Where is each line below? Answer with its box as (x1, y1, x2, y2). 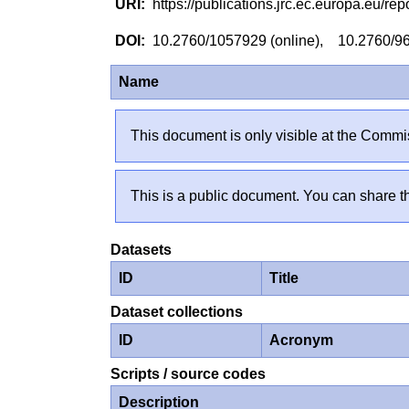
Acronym (269, 332, 334, 349)
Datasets (110, 241, 173, 257)
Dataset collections (110, 304, 244, 320)
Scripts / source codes (110, 366, 267, 383)
